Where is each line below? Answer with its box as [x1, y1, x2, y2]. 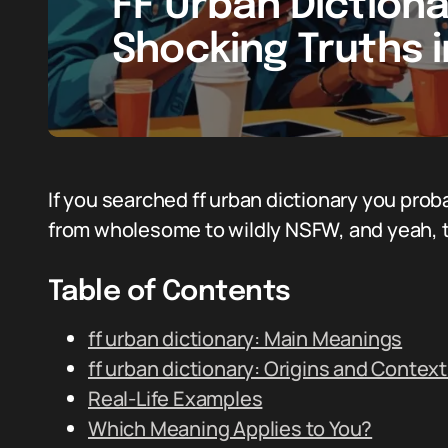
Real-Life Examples [88, 385, 263, 412]
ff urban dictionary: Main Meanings [88, 325, 403, 352]
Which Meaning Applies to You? [88, 415, 373, 442]
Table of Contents [48, 278, 291, 307]
